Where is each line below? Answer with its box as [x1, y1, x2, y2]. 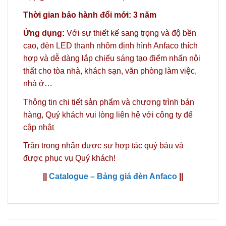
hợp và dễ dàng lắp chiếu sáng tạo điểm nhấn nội [23, 54, 200, 63]
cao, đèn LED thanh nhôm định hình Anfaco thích [23, 41, 198, 50]
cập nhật [23, 123, 54, 132]
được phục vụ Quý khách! [23, 153, 116, 162]
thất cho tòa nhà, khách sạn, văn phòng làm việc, [23, 67, 197, 76]
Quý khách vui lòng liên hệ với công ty [45, 110, 182, 119]
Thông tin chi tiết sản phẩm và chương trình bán [23, 97, 194, 106]
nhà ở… [23, 79, 52, 88]
